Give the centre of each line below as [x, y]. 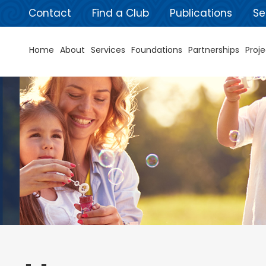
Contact [50, 13]
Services [108, 50]
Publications [201, 13]
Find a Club [120, 13]
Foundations [157, 50]
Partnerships [214, 50]
